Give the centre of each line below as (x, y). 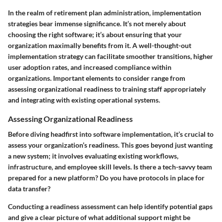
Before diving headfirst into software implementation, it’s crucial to (111, 134)
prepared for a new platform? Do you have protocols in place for (106, 178)
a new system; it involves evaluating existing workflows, (93, 156)
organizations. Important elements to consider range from (97, 78)
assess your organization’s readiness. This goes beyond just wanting (110, 145)
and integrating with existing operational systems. (84, 100)
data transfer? (29, 189)
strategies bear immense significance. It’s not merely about (97, 24)
